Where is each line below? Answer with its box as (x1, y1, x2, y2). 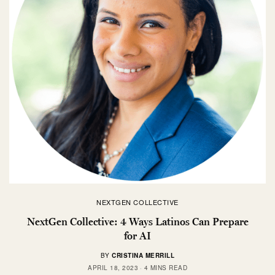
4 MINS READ (144, 263, 187, 273)
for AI (124, 230, 151, 242)
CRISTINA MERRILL (112, 251, 175, 260)
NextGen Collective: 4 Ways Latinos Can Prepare (26, 215, 249, 228)
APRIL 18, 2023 (88, 263, 138, 273)
